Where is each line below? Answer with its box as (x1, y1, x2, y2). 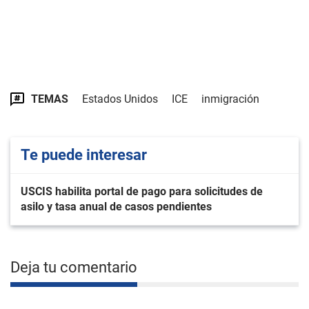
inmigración (201, 92, 259, 106)
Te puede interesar (21, 146, 147, 163)
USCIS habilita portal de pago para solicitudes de (21, 184, 263, 198)
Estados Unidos (82, 92, 158, 106)
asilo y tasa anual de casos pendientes (21, 199, 212, 213)
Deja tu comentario (10, 258, 137, 276)
